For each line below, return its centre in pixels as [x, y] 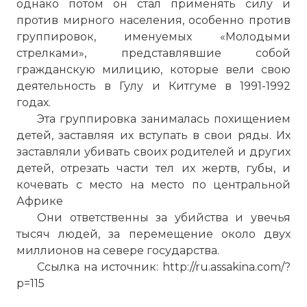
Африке [40, 201]
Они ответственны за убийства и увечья [164, 218]
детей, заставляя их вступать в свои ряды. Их [153, 135]
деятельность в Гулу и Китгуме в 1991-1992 [153, 86]
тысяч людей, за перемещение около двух [153, 234]
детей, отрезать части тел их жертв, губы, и [153, 168]
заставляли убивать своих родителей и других [153, 152]
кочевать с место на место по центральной [153, 185]
